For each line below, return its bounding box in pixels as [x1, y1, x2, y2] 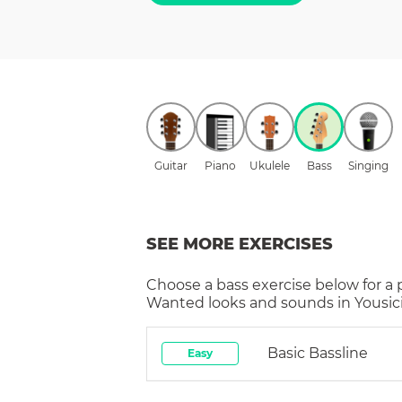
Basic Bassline [267, 344, 368, 362]
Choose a [146, 275, 216, 293]
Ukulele [249, 158, 290, 172]
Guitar [154, 158, 188, 172]
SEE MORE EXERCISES [146, 233, 333, 254]
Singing [348, 158, 389, 172]
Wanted [146, 293, 205, 311]
